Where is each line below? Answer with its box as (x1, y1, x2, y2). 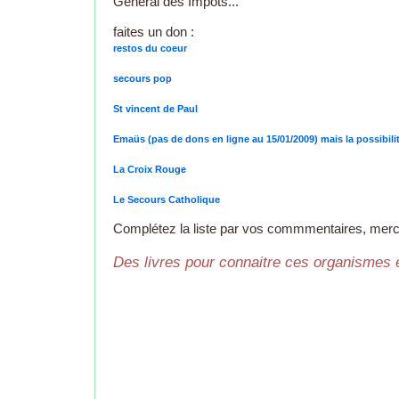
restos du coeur (113, 43, 187, 54)
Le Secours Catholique (113, 194, 220, 206)
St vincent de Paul (113, 103, 198, 115)
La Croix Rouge (113, 164, 186, 175)
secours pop (113, 73, 172, 85)
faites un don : (113, 24, 194, 40)
